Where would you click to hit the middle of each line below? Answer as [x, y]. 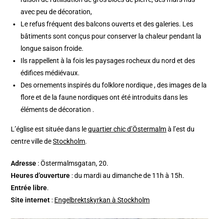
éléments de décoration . [58, 109]
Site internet [31, 200]
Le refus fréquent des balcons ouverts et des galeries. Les [107, 24]
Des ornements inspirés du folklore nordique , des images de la [114, 85]
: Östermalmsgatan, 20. [73, 163]
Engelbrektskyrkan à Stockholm [102, 200]
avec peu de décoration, [56, 11]
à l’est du [181, 129]
